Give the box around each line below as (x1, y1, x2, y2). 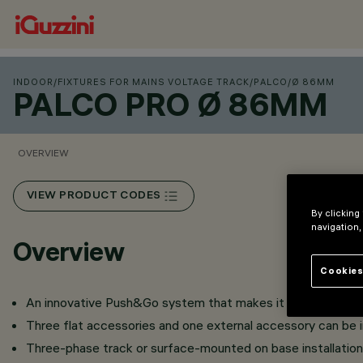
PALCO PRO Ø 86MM (13, 84, 328, 124)
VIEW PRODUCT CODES (27, 190, 161, 203)
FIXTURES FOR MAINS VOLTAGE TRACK (58, 76, 250, 88)
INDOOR (13, 76, 53, 88)
